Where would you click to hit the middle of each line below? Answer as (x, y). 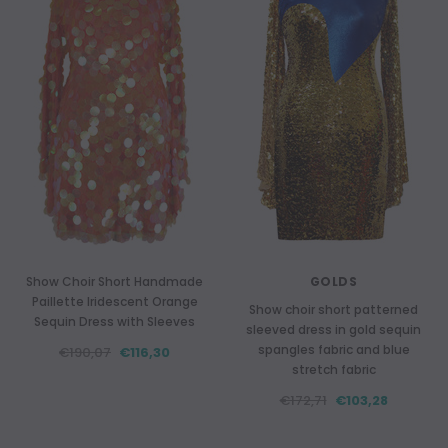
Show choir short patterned (333, 309)
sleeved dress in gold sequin (333, 329)
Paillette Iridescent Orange (114, 301)
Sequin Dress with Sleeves (114, 321)
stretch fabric (333, 369)
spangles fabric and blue (333, 349)
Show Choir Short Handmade (114, 281)
